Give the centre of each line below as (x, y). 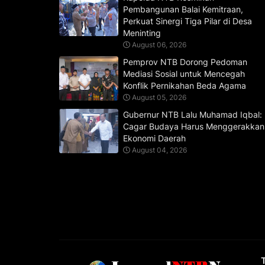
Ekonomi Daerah (154, 138)
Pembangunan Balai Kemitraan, (183, 9)
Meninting (142, 33)
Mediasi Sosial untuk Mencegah (184, 73)
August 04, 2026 (159, 150)
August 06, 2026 (159, 44)
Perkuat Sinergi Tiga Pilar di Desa (187, 21)
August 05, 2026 (159, 97)
